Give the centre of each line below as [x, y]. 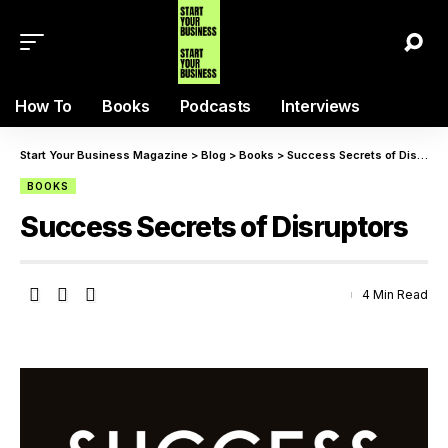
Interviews [320, 106]
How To [44, 106]
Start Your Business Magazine [104, 155]
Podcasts [215, 106]
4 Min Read [395, 294]
